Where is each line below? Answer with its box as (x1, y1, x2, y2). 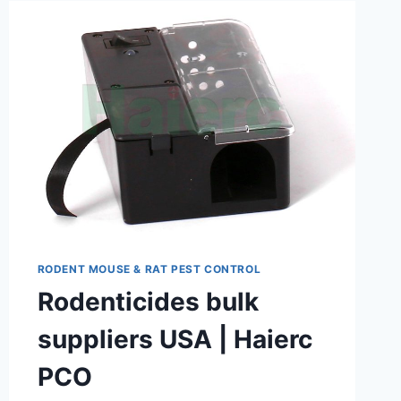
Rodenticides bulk (37, 286, 259, 318)
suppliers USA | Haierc (37, 324, 312, 355)
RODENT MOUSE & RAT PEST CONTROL (37, 262, 261, 277)
